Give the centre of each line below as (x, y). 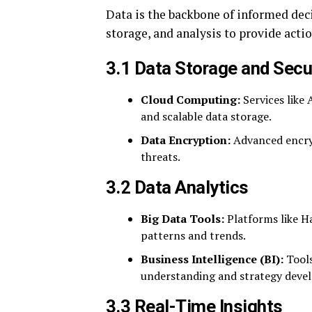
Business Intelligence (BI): (212, 259)
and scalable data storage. (206, 116)
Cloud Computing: (190, 99)
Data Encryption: (186, 140)
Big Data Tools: (182, 218)
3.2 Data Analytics (177, 187)
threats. (161, 156)
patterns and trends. (193, 235)
